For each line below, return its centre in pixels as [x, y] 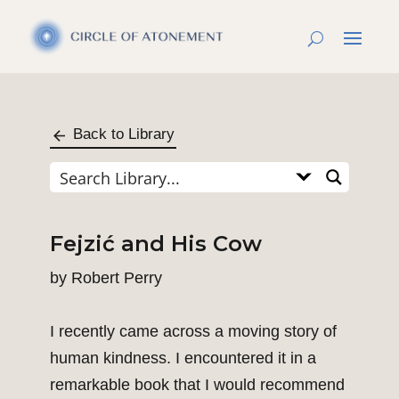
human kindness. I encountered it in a [183, 358]
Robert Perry [117, 278]
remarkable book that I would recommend [197, 385]
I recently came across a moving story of [193, 332]
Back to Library [124, 134]
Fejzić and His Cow [156, 244]
